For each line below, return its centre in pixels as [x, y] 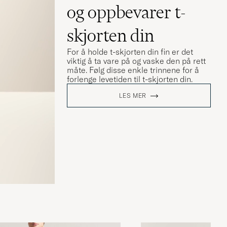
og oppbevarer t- [126, 12]
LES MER [133, 96]
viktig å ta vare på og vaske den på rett [136, 61]
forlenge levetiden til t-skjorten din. [130, 79]
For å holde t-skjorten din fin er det [130, 52]
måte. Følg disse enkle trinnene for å [133, 70]
